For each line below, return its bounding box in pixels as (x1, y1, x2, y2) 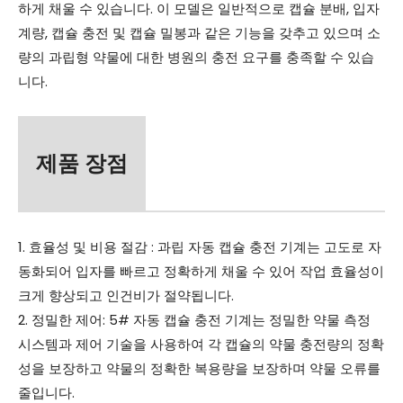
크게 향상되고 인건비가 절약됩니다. (18, 285, 234, 305)
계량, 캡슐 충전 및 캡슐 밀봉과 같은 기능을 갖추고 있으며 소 (18, 22, 381, 42)
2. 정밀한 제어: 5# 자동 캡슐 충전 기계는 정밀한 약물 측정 (18, 309, 371, 329)
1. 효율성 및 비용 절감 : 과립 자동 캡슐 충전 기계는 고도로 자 (18, 237, 381, 256)
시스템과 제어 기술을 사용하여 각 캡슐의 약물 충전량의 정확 (18, 334, 384, 354)
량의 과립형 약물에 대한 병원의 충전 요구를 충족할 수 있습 (18, 47, 374, 67)
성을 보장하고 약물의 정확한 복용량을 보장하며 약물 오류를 (18, 358, 381, 378)
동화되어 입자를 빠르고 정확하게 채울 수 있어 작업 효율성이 (18, 261, 384, 281)
